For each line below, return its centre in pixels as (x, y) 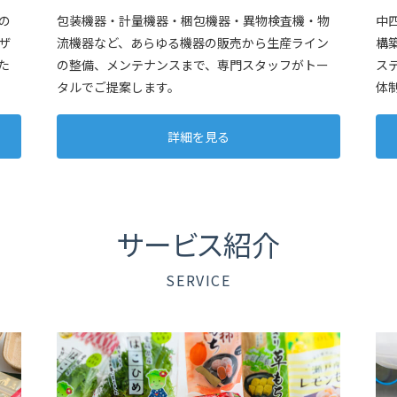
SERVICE (198, 280)
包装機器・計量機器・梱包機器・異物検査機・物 (193, 20)
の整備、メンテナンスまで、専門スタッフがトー (193, 64)
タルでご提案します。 (118, 86)
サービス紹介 (198, 243)
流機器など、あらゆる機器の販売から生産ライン (193, 42)
